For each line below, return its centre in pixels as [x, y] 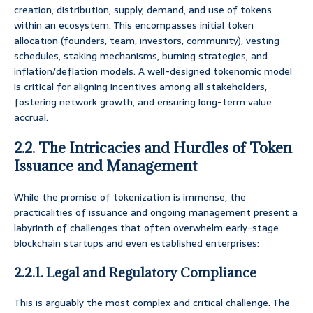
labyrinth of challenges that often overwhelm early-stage [146, 228]
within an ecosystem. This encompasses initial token [134, 26]
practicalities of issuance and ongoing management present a [156, 213]
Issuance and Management [105, 166]
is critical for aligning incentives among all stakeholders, [140, 87]
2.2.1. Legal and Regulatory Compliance [135, 273]
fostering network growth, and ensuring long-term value [143, 102]
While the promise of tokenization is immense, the [130, 197]
